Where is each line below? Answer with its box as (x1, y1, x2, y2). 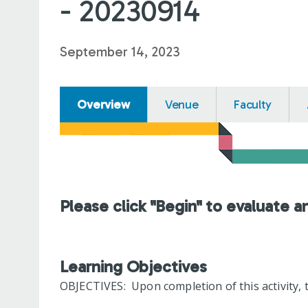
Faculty (233, 96, 272, 112)
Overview (77, 96, 130, 112)
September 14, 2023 (60, 43, 180, 60)
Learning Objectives (60, 256, 207, 276)
